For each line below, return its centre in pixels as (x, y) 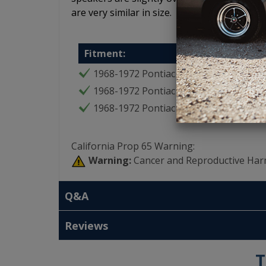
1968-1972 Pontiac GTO (145, 74)
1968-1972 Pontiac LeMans (153, 91)
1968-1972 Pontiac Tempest (155, 108)
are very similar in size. (121, 12)
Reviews (86, 226)
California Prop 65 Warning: (133, 146)
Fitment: (105, 53)
